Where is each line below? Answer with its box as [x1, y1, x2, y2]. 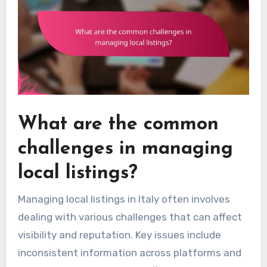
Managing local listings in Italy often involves [17, 193, 230, 205]
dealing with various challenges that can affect [17, 210, 242, 223]
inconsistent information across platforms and [17, 246, 241, 259]
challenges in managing [17, 139, 233, 159]
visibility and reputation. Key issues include [17, 228, 221, 241]
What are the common [17, 115, 219, 135]
